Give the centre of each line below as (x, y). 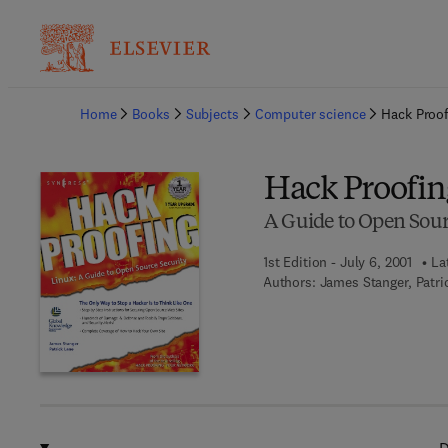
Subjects (212, 114)
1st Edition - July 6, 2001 (337, 262)
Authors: (289, 282)
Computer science (310, 114)
